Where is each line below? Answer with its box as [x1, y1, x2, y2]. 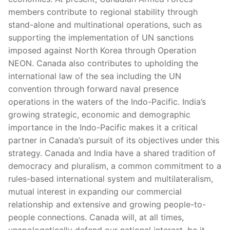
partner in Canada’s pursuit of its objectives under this [8, 135, 219, 145]
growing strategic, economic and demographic [8, 109, 190, 120]
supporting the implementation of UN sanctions [8, 32, 194, 43]
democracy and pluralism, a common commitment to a [8, 160, 221, 171]
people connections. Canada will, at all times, [8, 212, 184, 222]
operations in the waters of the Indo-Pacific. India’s [8, 96, 206, 107]
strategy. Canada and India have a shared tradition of [8, 147, 216, 158]
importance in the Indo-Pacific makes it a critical [8, 122, 198, 132]
